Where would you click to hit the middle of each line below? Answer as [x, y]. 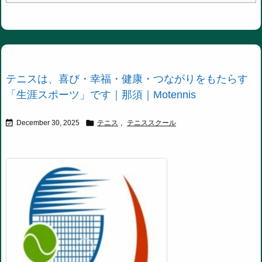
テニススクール [151, 123]
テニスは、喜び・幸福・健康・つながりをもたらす [127, 79]
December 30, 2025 [48, 123]
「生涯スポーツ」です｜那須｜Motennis [101, 95]
